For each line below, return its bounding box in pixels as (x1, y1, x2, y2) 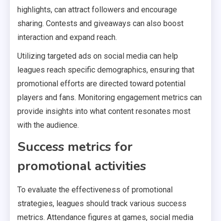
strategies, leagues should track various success (17, 199, 186, 209)
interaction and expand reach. (17, 33, 117, 42)
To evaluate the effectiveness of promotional (17, 185, 173, 195)
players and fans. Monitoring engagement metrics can (17, 93, 202, 103)
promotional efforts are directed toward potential (17, 79, 185, 89)
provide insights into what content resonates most (17, 107, 190, 116)
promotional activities (17, 157, 146, 175)
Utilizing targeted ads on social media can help (17, 51, 178, 61)
